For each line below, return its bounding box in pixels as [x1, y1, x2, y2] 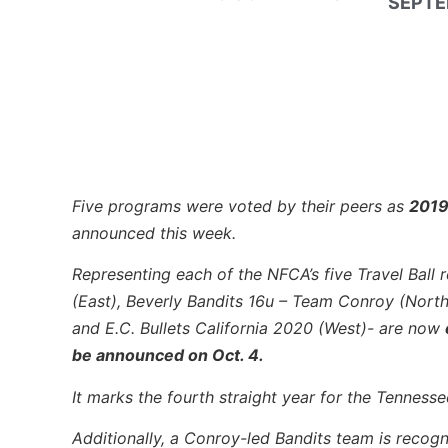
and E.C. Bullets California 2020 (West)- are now [72, 318, 445, 339]
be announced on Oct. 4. [72, 345, 264, 366]
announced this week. [72, 222, 236, 243]
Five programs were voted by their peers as [72, 195, 409, 216]
